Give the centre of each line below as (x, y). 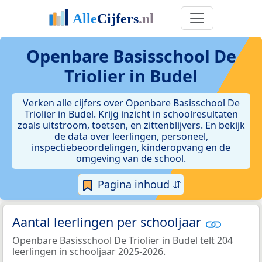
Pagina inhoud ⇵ (138, 184)
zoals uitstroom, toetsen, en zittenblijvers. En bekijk (131, 125)
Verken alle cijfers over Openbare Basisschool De (131, 103)
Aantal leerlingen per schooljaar (108, 222)
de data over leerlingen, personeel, (131, 136)
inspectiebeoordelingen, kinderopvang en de (131, 147)
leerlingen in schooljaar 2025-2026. (89, 251)
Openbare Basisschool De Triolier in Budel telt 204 (123, 240)
